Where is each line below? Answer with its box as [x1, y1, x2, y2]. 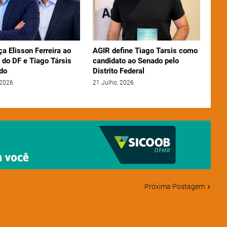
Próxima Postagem [144, 182, 205, 191]
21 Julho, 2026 [92, 79, 134, 87]
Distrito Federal [92, 66, 144, 76]
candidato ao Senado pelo [92, 56, 179, 66]
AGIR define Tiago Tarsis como [92, 46, 198, 56]
